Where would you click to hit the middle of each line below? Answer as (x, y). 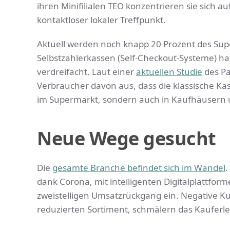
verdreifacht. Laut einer (87, 72)
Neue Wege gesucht (127, 139)
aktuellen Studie (169, 72)
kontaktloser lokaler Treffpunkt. (101, 20)
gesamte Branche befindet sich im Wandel (139, 168)
